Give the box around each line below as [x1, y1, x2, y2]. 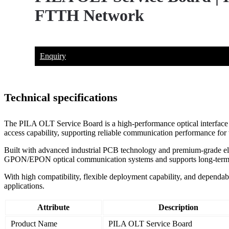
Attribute [37, 203, 70, 212]
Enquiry [40, 51, 66, 60]
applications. [4, 181, 44, 191]
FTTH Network [35, 6, 144, 25]
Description [158, 203, 198, 212]
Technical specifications [4, 91, 118, 104]
